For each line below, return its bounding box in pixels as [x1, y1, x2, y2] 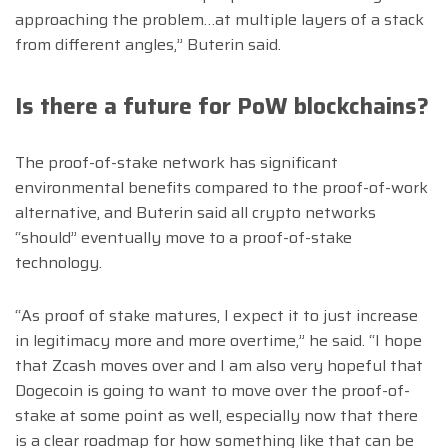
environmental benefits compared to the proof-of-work [15, 174, 428, 200]
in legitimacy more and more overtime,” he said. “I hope [15, 327, 422, 353]
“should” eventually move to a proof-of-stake [15, 224, 352, 250]
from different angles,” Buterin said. [15, 31, 285, 57]
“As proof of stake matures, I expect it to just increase [15, 302, 418, 328]
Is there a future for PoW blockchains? [15, 87, 429, 124]
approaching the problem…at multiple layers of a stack [15, 6, 424, 32]
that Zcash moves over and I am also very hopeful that [15, 352, 423, 378]
